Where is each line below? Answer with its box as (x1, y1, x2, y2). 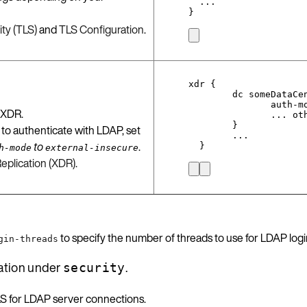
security (63, 260, 125, 275)
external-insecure (45, 142, 138, 153)
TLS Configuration (59, 21, 144, 38)
